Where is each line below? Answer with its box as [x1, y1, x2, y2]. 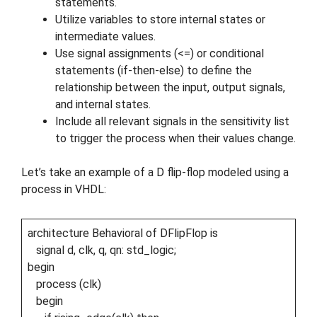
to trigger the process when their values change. [55, 131, 296, 145]
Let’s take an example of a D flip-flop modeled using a [21, 165, 289, 179]
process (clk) [28, 277, 101, 291]
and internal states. [55, 97, 151, 111]
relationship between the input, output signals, [55, 80, 285, 94]
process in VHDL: [21, 182, 106, 196]
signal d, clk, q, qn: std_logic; [28, 243, 176, 257]
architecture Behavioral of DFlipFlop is [28, 226, 218, 240]
